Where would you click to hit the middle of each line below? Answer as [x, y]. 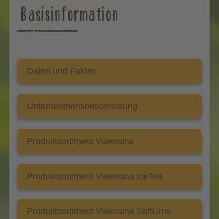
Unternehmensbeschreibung [82, 106]
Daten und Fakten [62, 71]
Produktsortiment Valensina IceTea [95, 176]
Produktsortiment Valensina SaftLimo [99, 211]
